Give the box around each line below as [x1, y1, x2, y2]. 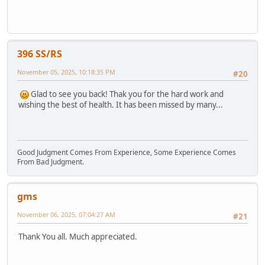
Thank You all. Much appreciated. [18, 231, 137, 242]
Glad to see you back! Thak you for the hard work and [29, 88, 224, 99]
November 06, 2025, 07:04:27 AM [17, 209, 115, 219]
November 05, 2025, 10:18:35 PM [17, 67, 115, 76]
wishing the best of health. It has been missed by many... [18, 99, 223, 110]
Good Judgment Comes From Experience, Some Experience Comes [17, 147, 236, 157]
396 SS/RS [17, 47, 62, 60]
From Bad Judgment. [17, 156, 84, 167]
